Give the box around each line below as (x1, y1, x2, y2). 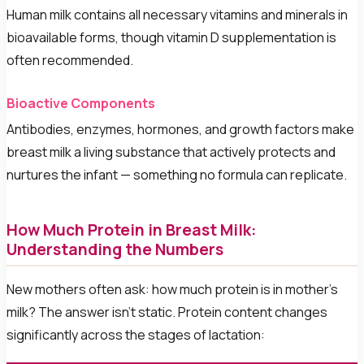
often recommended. (6, 51, 133, 70)
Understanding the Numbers (6, 238, 223, 260)
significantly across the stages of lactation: (6, 326, 265, 344)
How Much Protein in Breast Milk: (6, 219, 257, 240)
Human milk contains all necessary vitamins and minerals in (6, 6, 348, 24)
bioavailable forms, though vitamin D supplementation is (6, 28, 336, 47)
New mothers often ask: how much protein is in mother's (6, 280, 338, 299)
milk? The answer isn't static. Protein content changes (6, 303, 327, 322)
